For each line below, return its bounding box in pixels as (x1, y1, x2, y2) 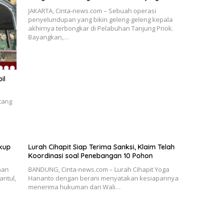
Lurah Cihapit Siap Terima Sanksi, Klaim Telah (28, 142, 175, 151)
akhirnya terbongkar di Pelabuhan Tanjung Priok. (28, 24, 173, 33)
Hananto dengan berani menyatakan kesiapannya (28, 173, 179, 182)
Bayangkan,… (28, 33, 69, 42)
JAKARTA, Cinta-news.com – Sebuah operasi (28, 6, 156, 16)
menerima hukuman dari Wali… (28, 182, 121, 191)
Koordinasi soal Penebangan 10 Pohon (28, 151, 153, 160)
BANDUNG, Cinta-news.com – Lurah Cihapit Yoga (28, 164, 169, 174)
